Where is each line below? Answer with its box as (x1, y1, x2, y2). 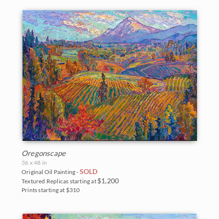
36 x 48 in (22, 158, 47, 166)
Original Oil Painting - (22, 168, 80, 175)
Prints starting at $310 (22, 186, 80, 194)
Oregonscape (22, 148, 66, 157)
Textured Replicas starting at (22, 177, 97, 185)
